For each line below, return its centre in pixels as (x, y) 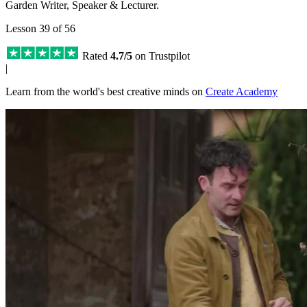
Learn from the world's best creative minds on (106, 91)
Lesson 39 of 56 (40, 28)
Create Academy (242, 91)
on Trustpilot (161, 56)
